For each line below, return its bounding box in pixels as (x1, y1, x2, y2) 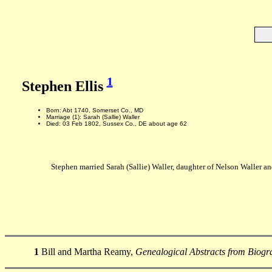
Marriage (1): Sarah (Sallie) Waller (46, 113, 140, 120)
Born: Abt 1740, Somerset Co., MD (46, 106, 143, 114)
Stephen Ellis (21, 78, 107, 94)
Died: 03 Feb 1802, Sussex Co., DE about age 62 (46, 120, 187, 127)
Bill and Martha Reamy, (39, 246, 135, 257)
